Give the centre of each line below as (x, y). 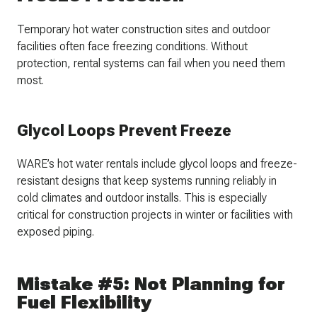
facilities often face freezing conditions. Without (132, 47)
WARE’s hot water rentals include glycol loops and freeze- (157, 164)
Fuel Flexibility (84, 302)
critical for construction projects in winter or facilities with (155, 215)
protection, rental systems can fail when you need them (151, 64)
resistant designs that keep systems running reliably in (147, 181)
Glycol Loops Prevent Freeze (124, 131)
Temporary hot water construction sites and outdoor (144, 30)
